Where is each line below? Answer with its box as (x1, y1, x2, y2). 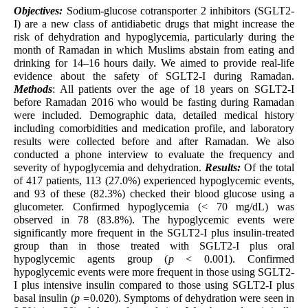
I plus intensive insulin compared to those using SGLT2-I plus (14, 279, 294, 291)
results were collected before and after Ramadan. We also (14, 135, 294, 148)
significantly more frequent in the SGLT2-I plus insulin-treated (14, 227, 294, 239)
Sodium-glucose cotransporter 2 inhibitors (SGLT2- (63, 5, 294, 17)
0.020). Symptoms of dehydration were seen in (89, 292, 294, 305)
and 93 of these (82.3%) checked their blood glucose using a (14, 188, 294, 200)
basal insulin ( (14, 292, 74, 305)
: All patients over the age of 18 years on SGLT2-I (52, 83, 294, 96)
